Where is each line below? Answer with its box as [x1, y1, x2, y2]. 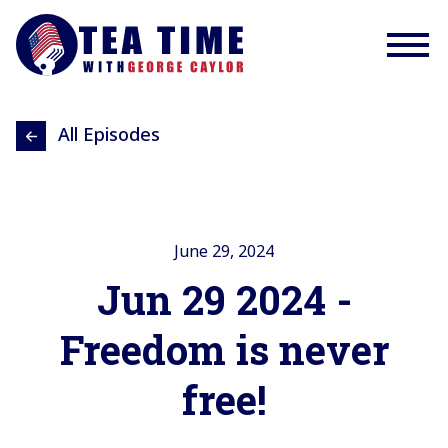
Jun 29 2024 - [96, 273, 352, 327]
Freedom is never [59, 323, 389, 377]
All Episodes [58, 122, 160, 147]
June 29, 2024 [174, 240, 274, 263]
